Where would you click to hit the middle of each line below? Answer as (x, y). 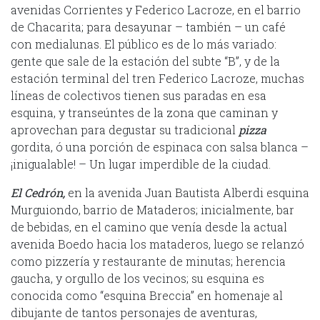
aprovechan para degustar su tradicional (125, 129)
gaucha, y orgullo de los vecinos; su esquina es (137, 278)
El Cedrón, (39, 192)
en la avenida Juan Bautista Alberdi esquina (189, 192)
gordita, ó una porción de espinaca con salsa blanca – (160, 146)
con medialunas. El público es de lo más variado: (144, 44)
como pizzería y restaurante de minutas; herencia (148, 261)
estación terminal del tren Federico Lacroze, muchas (157, 78)
